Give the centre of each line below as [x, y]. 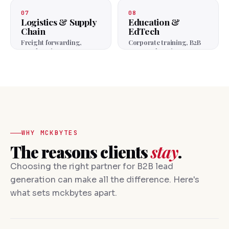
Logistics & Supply [59, 21]
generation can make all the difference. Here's [105, 180]
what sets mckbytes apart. [64, 193]
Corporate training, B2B [165, 42]
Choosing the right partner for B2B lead [92, 167]
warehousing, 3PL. [49, 51]
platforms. [144, 59]
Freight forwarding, [51, 42]
